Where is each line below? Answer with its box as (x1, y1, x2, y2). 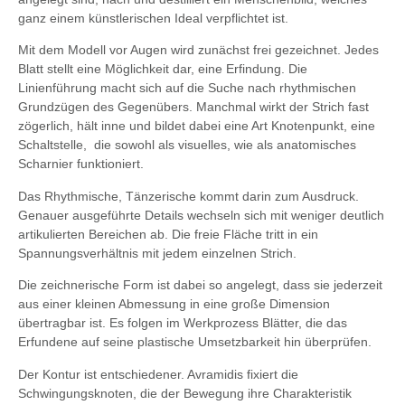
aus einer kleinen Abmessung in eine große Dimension (18, 297, 330, 312)
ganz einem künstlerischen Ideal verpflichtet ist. (18, 10, 288, 25)
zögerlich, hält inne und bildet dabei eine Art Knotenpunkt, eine (18, 118, 375, 134)
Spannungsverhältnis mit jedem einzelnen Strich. (18, 245, 297, 260)
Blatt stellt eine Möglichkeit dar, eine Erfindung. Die (18, 61, 307, 77)
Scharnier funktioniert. (18, 156, 147, 172)
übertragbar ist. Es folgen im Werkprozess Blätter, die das (18, 316, 347, 331)
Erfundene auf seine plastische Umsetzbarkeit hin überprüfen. (18, 334, 375, 350)
